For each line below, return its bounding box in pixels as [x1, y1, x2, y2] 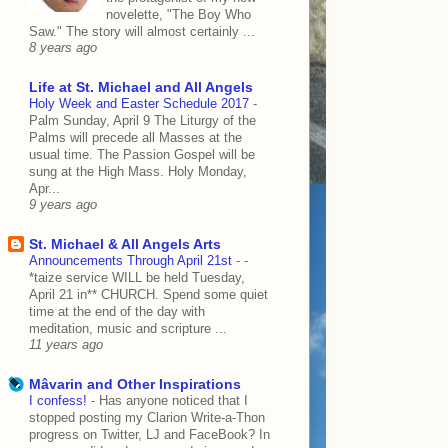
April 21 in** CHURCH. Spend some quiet [29, 287, 268, 303]
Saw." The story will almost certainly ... [29, 24, 255, 40]
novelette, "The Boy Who [106, 7, 251, 23]
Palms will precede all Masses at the [29, 130, 242, 146]
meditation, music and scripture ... [29, 321, 227, 337]
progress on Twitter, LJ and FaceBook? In [29, 427, 270, 443]
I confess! [29, 393, 91, 409]
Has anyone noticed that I [99, 393, 248, 409]
